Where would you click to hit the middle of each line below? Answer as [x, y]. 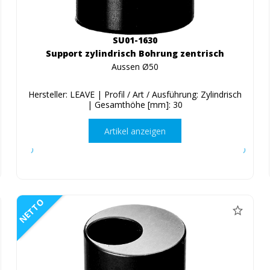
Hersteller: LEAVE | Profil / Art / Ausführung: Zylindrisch [135, 95]
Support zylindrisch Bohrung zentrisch [135, 54]
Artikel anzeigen [135, 131]
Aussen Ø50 [135, 67]
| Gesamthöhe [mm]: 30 [135, 105]
